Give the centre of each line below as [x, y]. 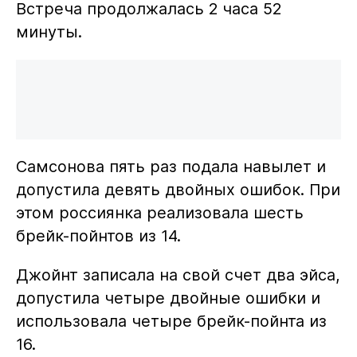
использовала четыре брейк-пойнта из [171, 321]
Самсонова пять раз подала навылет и [171, 166]
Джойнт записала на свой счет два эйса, [178, 275]
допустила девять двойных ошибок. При [178, 189]
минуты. [49, 32]
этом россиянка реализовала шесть [159, 212]
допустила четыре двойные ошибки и [168, 298]
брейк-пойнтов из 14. [98, 235]
